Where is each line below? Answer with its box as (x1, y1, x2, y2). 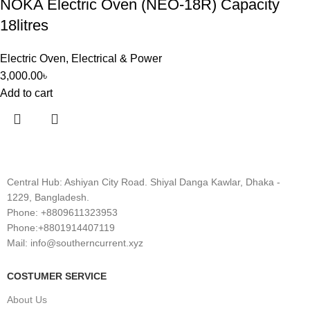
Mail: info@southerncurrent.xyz (7, 237, 143, 248)
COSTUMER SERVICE (7, 271, 107, 282)
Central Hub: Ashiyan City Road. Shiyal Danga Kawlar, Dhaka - (7, 176, 280, 188)
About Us (7, 294, 47, 305)
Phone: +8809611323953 (7, 207, 118, 218)
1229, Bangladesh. (7, 192, 89, 203)
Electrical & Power (71, 53, 162, 64)
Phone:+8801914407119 (7, 222, 115, 233)
